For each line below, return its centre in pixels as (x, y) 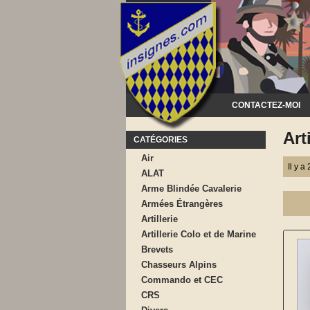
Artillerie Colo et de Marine (199, 234)
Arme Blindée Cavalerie (191, 189)
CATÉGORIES (161, 140)
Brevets (157, 249)
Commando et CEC (182, 280)
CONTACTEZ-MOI (266, 105)
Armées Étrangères (182, 204)
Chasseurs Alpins (179, 265)
